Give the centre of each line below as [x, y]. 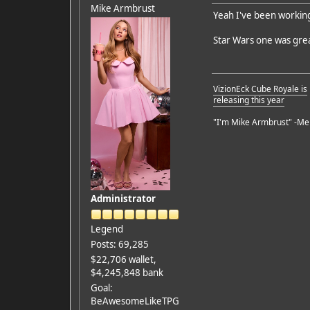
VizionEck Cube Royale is [260, 89]
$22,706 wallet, [123, 259]
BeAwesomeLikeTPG [135, 301]
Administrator [123, 198]
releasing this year [248, 100]
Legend [107, 229]
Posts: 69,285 [119, 244]
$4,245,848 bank [127, 272]
